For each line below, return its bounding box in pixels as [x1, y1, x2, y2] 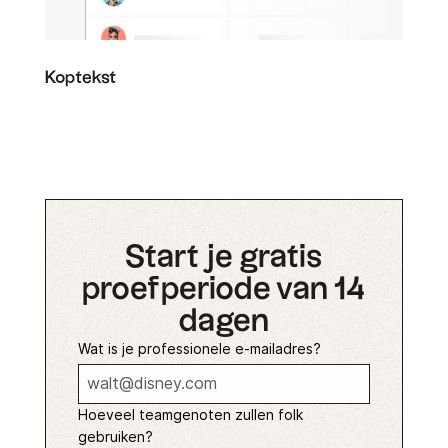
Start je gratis [124, 241, 323, 273]
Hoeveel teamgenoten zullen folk [77, 406, 303, 423]
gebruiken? [77, 428, 153, 445]
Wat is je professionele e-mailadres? [77, 340, 321, 357]
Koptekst [44, 68, 117, 86]
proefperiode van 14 [82, 273, 366, 305]
